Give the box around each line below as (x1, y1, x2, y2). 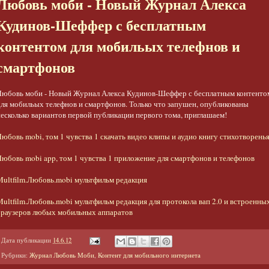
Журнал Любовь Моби (29, 250, 94, 259)
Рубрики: (1, 250, 29, 259)
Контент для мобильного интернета (98, 250, 201, 259)
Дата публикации (1, 236, 53, 245)
